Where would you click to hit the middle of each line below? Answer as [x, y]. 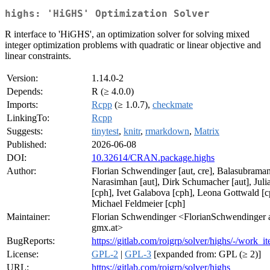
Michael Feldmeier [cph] [138, 204]
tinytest [105, 131]
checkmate [173, 105]
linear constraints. [38, 56]
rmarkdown [167, 131]
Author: [21, 171]
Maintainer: [28, 217]
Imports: [22, 105]
